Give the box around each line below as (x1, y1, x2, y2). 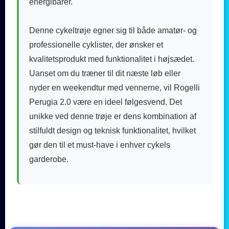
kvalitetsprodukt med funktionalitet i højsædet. (29, 54, 194, 63)
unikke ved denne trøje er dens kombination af (29, 111, 196, 121)
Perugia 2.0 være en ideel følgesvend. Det (29, 97, 182, 106)
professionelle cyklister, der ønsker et (29, 40, 163, 49)
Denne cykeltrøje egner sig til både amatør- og (29, 26, 197, 35)
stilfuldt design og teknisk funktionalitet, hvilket (29, 126, 196, 135)
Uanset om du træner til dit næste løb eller (29, 68, 180, 78)
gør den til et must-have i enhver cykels (29, 140, 170, 149)
